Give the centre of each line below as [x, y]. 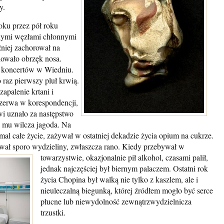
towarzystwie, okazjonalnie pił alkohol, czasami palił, [124, 157]
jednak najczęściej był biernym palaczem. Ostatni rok [124, 168]
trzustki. [53, 212]
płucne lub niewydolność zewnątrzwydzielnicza [116, 201]
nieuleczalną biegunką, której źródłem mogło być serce [127, 190]
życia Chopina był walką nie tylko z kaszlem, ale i [119, 179]
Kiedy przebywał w [153, 146]
